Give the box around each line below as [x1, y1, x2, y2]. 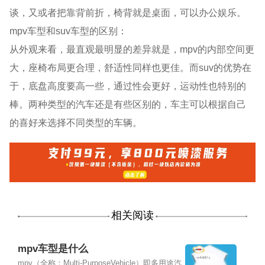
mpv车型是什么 [17, 243, 88, 254]
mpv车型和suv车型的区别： [9, 25, 128, 36]
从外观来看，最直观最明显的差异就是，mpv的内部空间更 [9, 43, 255, 54]
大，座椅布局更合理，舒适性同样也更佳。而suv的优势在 [9, 62, 252, 73]
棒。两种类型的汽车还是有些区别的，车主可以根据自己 [9, 98, 247, 109]
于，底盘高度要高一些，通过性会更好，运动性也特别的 [9, 80, 247, 91]
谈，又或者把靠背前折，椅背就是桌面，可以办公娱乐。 [9, 7, 247, 18]
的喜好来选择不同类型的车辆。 [9, 117, 143, 128]
